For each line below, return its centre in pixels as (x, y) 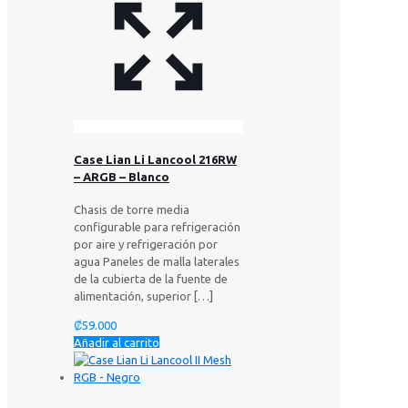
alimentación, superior (133, 296)
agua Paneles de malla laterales (157, 262)
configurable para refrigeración (157, 227)
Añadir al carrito (117, 343)
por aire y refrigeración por (146, 245)
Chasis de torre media (132, 210)
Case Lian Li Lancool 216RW (155, 159)
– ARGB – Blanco (122, 176)
